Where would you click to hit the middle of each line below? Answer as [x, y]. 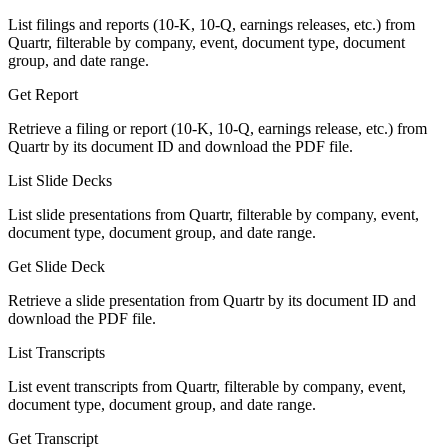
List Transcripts [56, 352]
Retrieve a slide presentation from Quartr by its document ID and [212, 300]
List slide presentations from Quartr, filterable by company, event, [213, 214]
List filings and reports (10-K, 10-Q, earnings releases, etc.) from [211, 24]
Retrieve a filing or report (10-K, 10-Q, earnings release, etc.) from [217, 128]
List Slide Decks [60, 180]
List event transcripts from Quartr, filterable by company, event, [207, 386]
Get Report [43, 94]
